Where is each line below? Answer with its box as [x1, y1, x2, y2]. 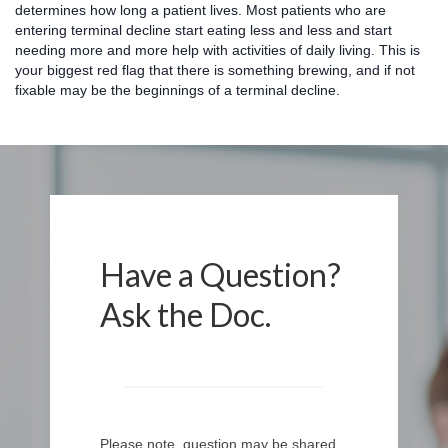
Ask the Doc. [100, 294, 271, 334]
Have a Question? [100, 254, 341, 294]
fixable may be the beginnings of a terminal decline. [15, 81, 340, 98]
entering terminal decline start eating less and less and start [15, 21, 392, 38]
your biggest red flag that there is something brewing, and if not [15, 61, 415, 78]
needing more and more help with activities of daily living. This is [15, 41, 420, 58]
